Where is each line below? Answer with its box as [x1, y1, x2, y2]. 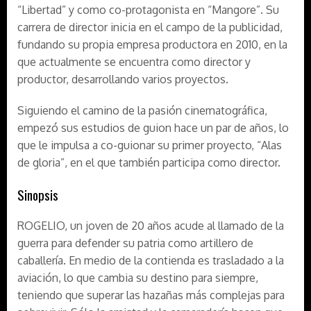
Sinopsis [17, 185, 58, 204]
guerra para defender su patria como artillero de [17, 236, 253, 250]
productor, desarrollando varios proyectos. [17, 72, 228, 86]
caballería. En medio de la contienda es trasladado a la [17, 253, 284, 267]
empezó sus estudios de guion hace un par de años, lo [17, 121, 289, 135]
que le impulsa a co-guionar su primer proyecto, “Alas [17, 138, 282, 152]
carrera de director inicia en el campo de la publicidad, [17, 20, 283, 34]
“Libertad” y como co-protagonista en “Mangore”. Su [17, 3, 279, 17]
